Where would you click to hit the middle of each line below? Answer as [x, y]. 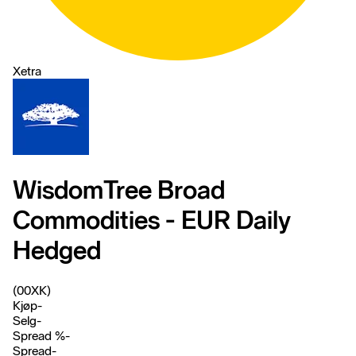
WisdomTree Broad [119, 190]
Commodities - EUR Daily [152, 221]
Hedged [57, 251]
